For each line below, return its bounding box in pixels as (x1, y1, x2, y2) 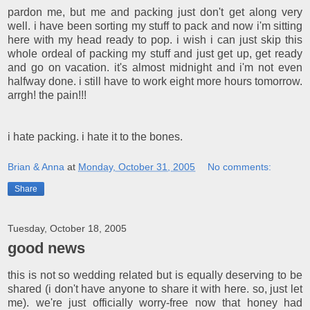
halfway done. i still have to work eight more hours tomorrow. (8, 75, 302, 88)
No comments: (208, 161, 272, 172)
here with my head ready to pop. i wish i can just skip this (8, 34, 302, 46)
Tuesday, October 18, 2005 (8, 222, 127, 234)
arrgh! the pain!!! (8, 89, 86, 102)
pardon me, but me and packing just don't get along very (8, 6, 302, 19)
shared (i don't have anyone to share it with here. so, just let (8, 282, 302, 295)
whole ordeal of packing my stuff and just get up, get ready (8, 48, 302, 60)
